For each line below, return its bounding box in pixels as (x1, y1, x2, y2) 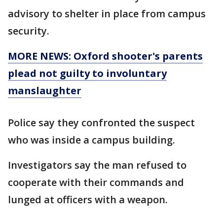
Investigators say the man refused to (8, 158, 186, 172)
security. (8, 24, 52, 37)
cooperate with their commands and (8, 176, 184, 189)
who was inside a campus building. (8, 133, 175, 147)
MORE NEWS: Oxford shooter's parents (8, 49, 203, 63)
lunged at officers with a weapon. (8, 193, 170, 206)
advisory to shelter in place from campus (8, 7, 206, 20)
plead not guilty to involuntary (8, 67, 167, 80)
